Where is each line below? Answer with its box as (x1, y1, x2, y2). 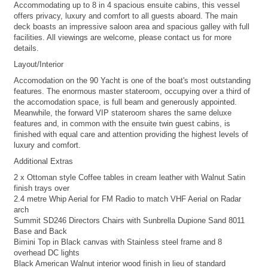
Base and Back (14, 227, 67, 236)
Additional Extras (14, 157, 73, 166)
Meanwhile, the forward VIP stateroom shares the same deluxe (14, 108, 232, 118)
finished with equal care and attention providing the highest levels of (14, 130, 248, 139)
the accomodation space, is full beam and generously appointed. (14, 98, 237, 107)
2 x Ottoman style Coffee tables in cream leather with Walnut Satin (14, 173, 245, 182)
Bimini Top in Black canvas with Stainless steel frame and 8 (14, 237, 222, 247)
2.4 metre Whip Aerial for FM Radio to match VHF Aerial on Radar (14, 194, 241, 204)
